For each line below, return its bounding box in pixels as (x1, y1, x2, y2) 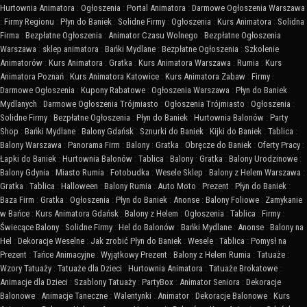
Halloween (61, 180, 98, 191)
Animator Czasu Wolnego (108, 29, 198, 40)
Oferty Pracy (258, 139, 300, 150)
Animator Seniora (180, 276, 240, 287)
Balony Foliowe (206, 194, 259, 205)
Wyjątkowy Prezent (101, 249, 167, 260)
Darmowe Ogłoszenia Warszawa (192, 2, 305, 13)
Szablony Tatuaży (74, 276, 136, 287)
